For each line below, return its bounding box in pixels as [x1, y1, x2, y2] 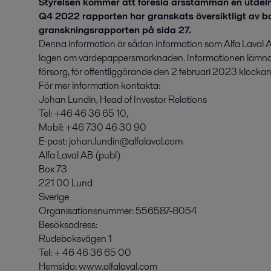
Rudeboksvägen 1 [39, 232, 112, 246]
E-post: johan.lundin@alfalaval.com [39, 134, 183, 148]
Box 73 [39, 162, 67, 176]
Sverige [39, 190, 71, 204]
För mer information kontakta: [39, 79, 160, 93]
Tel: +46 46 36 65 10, [39, 106, 128, 120]
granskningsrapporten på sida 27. [39, 23, 191, 37]
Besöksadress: [39, 218, 99, 232]
